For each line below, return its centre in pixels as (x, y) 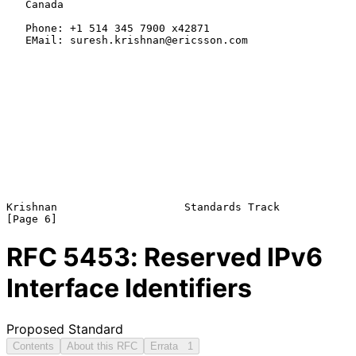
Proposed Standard (65, 329)
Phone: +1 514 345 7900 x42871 (16, 28)
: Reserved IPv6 (226, 257)
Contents (33, 346)
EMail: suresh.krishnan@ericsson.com (16, 40)
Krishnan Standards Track (143, 207)
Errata (169, 346)
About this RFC (102, 346)
